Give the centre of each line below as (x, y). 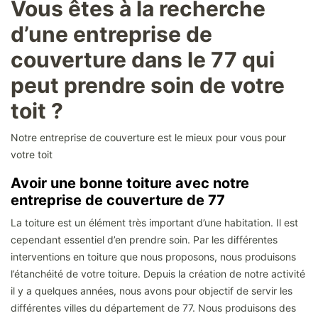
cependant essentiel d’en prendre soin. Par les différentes (144, 240)
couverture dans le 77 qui (143, 60)
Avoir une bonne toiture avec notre (130, 183)
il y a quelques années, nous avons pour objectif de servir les (152, 291)
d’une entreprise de (111, 34)
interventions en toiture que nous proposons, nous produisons (153, 257)
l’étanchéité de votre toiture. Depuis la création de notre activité (158, 274)
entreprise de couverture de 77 (120, 201)
